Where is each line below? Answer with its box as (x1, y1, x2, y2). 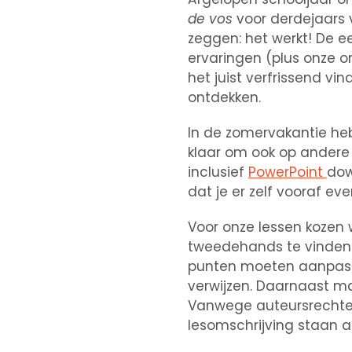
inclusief (187, 162, 248, 181)
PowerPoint (247, 162, 327, 181)
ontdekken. (187, 87, 261, 107)
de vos (187, 9, 233, 28)
